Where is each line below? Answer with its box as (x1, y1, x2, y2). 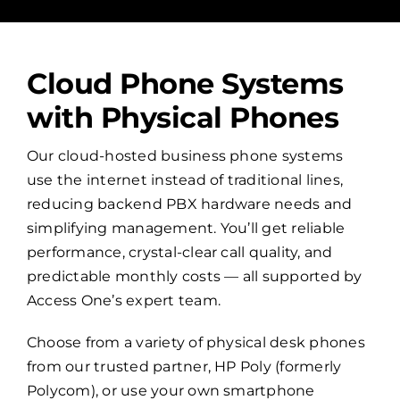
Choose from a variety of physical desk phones (26, 334, 365, 352)
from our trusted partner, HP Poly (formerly (26, 358, 342, 376)
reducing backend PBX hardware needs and (26, 196, 353, 213)
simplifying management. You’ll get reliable (26, 220, 346, 237)
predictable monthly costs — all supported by (26, 268, 362, 286)
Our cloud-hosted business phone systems (26, 147, 344, 165)
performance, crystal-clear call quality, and (26, 244, 333, 262)
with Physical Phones (26, 100, 339, 136)
